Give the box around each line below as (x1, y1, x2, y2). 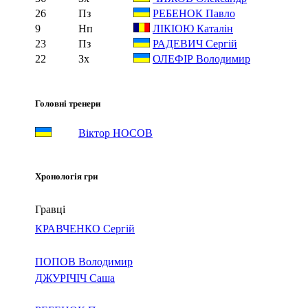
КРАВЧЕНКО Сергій (35, 222, 135, 234)
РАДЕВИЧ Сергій (153, 37, 237, 49)
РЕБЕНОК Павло (153, 7, 235, 19)
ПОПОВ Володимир (35, 255, 133, 267)
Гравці (35, 203, 65, 215)
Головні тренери (35, 98, 100, 109)
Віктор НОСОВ (78, 126, 153, 139)
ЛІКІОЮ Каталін (153, 22, 233, 34)
